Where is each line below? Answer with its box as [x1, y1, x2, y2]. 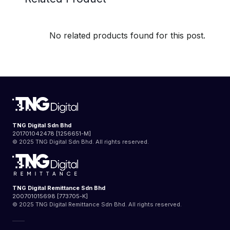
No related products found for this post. [49, 30, 205, 41]
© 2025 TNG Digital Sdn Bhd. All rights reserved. [12, 138, 149, 146]
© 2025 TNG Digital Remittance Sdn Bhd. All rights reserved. [12, 201, 182, 208]
